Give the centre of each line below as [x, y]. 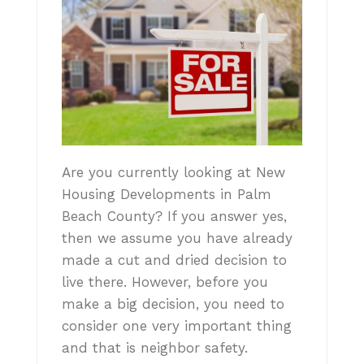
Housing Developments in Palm [167, 194]
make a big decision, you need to [173, 303]
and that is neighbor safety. [155, 347]
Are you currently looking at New [173, 172]
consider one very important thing [177, 325]
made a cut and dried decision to [174, 260]
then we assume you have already [177, 238]
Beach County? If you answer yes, [174, 216]
